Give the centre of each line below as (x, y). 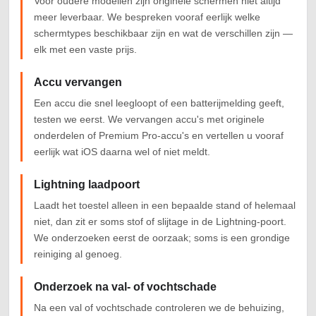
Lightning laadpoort (87, 185)
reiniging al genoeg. (78, 254)
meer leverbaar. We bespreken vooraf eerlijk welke (147, 17)
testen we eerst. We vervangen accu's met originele (149, 120)
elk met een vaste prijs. (85, 50)
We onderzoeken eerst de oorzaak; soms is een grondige (162, 238)
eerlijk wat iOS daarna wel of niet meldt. (122, 152)
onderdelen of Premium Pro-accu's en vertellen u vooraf (159, 136)
